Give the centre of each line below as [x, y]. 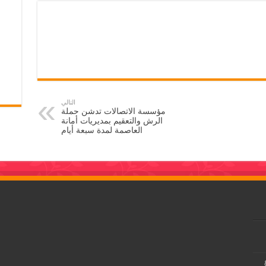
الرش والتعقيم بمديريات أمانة [112, 121]
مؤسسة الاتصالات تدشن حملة [113, 111]
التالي [68, 102]
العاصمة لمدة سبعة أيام [102, 130]
